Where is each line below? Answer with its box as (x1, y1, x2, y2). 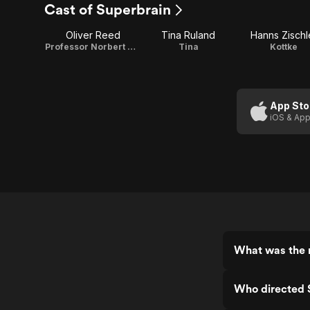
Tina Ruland (161, 29, 215, 41)
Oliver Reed (65, 29, 120, 41)
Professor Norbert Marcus (127, 42, 136, 52)
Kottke (270, 42, 298, 52)
